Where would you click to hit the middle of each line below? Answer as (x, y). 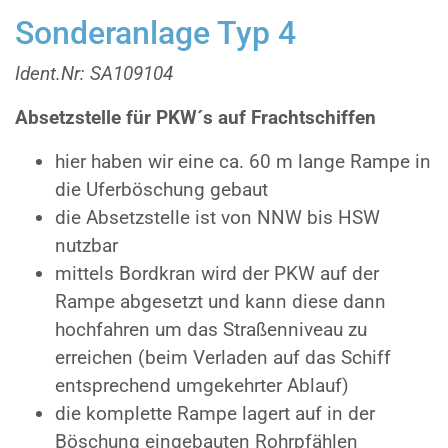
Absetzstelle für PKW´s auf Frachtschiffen (195, 117)
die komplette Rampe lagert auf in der (215, 413)
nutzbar (86, 245)
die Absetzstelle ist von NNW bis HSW (217, 217)
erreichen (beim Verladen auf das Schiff (223, 357)
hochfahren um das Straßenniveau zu (211, 329)
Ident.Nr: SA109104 (94, 73)
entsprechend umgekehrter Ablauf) (202, 385)
